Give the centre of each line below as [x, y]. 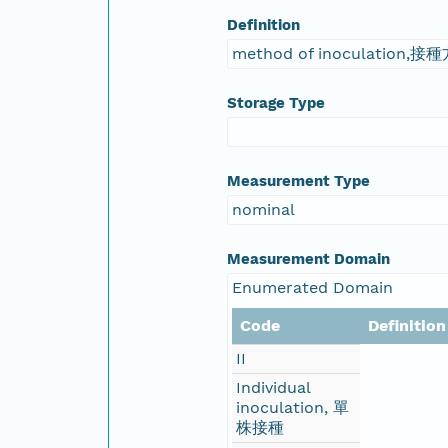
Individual [274, 387]
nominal [264, 209]
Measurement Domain [309, 258]
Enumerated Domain [313, 287]
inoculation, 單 [293, 407]
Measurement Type [299, 180]
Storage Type [276, 102]
